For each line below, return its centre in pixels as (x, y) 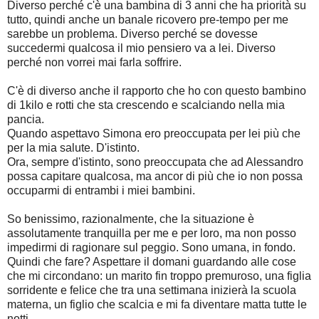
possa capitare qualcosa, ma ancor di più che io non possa (155, 176)
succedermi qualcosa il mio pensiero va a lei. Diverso (141, 48)
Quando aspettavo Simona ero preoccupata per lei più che (154, 133)
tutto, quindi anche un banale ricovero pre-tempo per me (148, 19)
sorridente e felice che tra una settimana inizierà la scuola (152, 290)
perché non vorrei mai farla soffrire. (96, 62)
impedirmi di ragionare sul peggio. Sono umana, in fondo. (151, 247)
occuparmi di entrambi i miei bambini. (101, 190)
